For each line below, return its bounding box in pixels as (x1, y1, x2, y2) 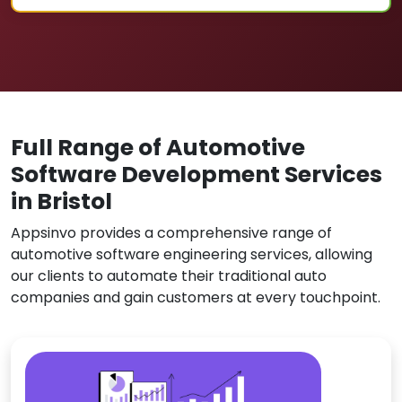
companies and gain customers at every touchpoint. (11, 287, 380, 308)
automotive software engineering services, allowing (11, 244, 372, 265)
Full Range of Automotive (11, 132, 305, 163)
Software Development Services (11, 159, 382, 190)
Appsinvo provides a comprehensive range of (11, 223, 332, 243)
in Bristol (11, 186, 112, 217)
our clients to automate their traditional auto (11, 266, 327, 286)
